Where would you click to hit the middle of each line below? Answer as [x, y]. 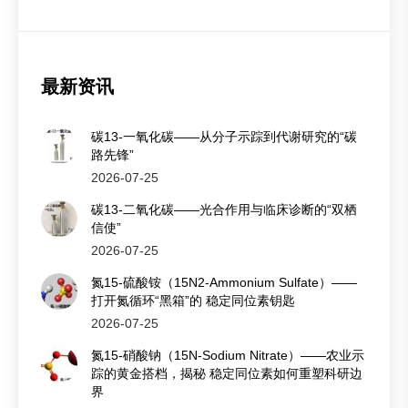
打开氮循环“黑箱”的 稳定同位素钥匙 [193, 301]
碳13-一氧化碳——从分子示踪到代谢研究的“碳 [224, 137]
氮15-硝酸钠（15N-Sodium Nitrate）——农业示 [228, 355]
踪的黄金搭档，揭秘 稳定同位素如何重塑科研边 [227, 373]
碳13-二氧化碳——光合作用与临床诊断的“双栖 [224, 209]
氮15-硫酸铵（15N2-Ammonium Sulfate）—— [224, 282]
